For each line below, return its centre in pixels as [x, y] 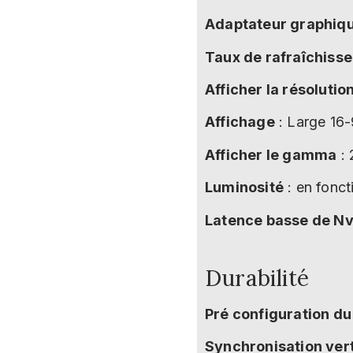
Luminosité [244, 188]
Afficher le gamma [271, 154]
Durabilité [257, 278]
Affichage [240, 122]
